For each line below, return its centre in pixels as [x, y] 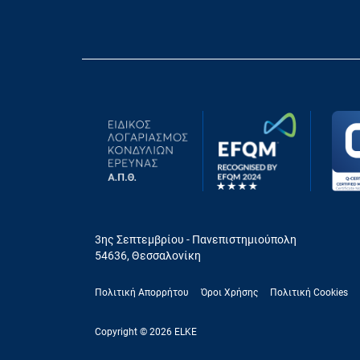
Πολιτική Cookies [309, 292]
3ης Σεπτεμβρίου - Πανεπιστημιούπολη [196, 239]
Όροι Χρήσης [229, 292]
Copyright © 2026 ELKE [146, 332]
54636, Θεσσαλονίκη [148, 255]
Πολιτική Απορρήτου [142, 292]
